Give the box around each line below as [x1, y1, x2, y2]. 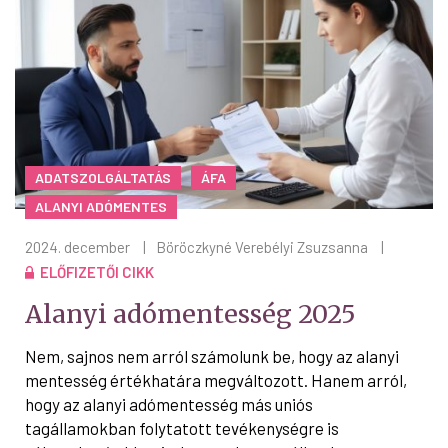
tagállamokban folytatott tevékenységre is [25, 417, 339, 438]
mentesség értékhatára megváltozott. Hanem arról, [25, 369, 407, 390]
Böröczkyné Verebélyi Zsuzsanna [156, 237, 368, 256]
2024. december [25, 237, 130, 256]
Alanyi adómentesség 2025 [25, 297, 356, 330]
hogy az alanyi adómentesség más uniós [25, 393, 313, 414]
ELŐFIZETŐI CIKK [40, 262, 154, 281]
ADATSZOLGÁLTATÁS [35, 168, 171, 186]
